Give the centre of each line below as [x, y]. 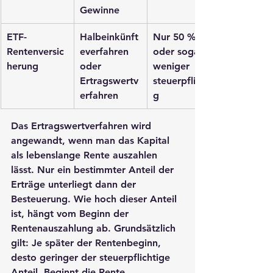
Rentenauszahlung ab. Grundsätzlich [95, 228]
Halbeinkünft [109, 37]
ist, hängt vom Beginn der [71, 213]
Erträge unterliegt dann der [75, 184]
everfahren [106, 51]
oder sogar [179, 51]
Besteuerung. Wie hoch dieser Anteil [95, 199]
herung [23, 66]
